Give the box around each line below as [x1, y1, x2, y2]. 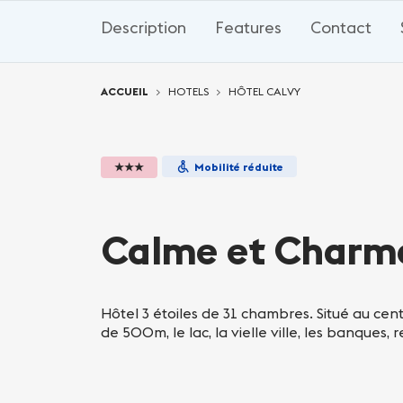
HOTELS [168, 85, 209, 98]
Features [215, 16, 282, 38]
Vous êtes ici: [100, 62, 186, 80]
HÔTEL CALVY [228, 85, 300, 98]
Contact [310, 16, 372, 38]
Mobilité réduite [194, 160, 283, 174]
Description [101, 16, 186, 38]
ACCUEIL [101, 85, 148, 98]
